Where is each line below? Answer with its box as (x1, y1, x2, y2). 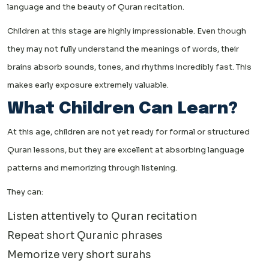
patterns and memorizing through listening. (7, 163, 177, 174)
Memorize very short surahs (7, 249, 151, 262)
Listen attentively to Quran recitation (7, 210, 197, 223)
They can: (7, 187, 43, 198)
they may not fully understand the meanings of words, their (7, 44, 239, 55)
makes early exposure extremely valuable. (7, 80, 169, 91)
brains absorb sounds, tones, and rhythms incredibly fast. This (7, 62, 252, 73)
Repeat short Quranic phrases (7, 229, 162, 243)
